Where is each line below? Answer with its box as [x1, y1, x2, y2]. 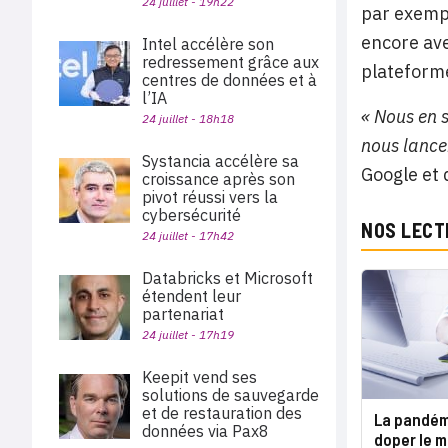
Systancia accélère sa [142, 151, 299, 171]
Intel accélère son [142, 34, 274, 54]
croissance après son [142, 169, 295, 189]
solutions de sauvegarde [142, 385, 319, 405]
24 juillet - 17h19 [142, 327, 234, 342]
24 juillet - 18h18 [142, 111, 234, 126]
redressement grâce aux [142, 52, 319, 72]
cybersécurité [142, 205, 241, 225]
